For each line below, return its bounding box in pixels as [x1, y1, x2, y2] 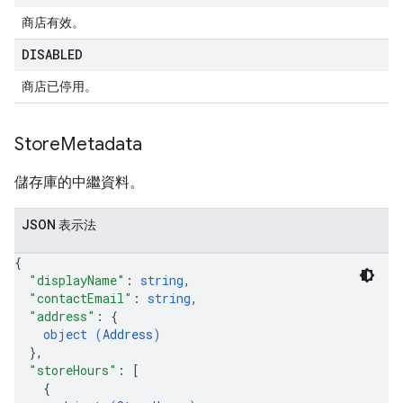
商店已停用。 [22, 79, 97, 94]
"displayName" [29, 272, 125, 289]
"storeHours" [29, 362, 117, 379]
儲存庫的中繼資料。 [14, 174, 144, 191]
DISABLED [22, 46, 83, 63]
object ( [43, 326, 103, 343]
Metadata [60, 133, 142, 156]
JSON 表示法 [22, 218, 96, 232]
